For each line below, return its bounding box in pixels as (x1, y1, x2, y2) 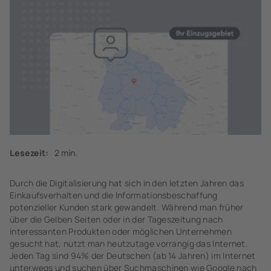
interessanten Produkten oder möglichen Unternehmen (10, 226, 232, 237)
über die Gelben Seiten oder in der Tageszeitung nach (10, 214, 223, 225)
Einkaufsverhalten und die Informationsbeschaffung (10, 189, 218, 201)
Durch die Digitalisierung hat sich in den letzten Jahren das (10, 177, 244, 189)
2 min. (54, 147, 77, 158)
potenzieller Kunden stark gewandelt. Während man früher (10, 201, 244, 213)
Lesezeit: (10, 147, 48, 158)
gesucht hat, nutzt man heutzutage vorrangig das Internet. (10, 238, 249, 249)
